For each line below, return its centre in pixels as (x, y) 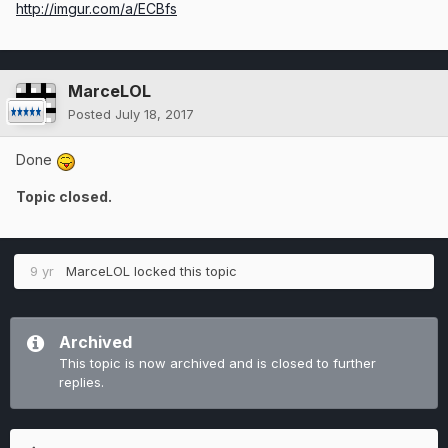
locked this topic (183, 270)
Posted (91, 114)
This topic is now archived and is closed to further (217, 362)
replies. (81, 381)
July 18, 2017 (154, 114)
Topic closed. (64, 196)
